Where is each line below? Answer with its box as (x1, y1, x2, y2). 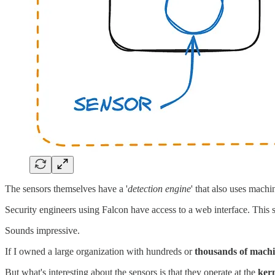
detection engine (128, 184, 191, 195)
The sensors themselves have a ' (5, 184, 128, 195)
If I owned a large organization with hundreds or (5, 246, 195, 257)
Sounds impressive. (5, 225, 80, 236)
